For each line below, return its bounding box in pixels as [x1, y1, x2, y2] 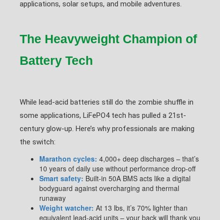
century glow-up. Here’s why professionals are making [20, 124, 194, 133]
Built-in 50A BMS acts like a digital [83, 173, 191, 183]
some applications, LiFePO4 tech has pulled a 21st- [20, 111, 186, 120]
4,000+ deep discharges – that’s [97, 154, 199, 164]
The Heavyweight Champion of [20, 32, 197, 46]
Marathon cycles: [39, 154, 97, 164]
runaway [39, 193, 66, 203]
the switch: [20, 137, 55, 146]
